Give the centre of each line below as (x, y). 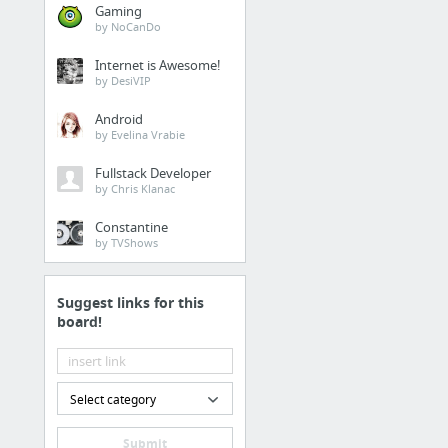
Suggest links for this (130, 302)
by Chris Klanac (135, 188)
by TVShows (126, 242)
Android (119, 118)
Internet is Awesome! (158, 64)
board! (79, 321)
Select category (113, 399)
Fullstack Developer (153, 172)
